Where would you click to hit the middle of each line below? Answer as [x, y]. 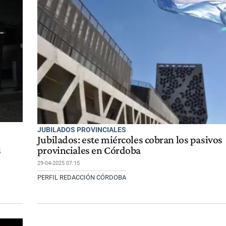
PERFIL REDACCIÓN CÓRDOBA [81, 177]
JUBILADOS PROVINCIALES [81, 129]
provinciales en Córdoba [89, 150]
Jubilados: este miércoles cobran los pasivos [130, 139]
